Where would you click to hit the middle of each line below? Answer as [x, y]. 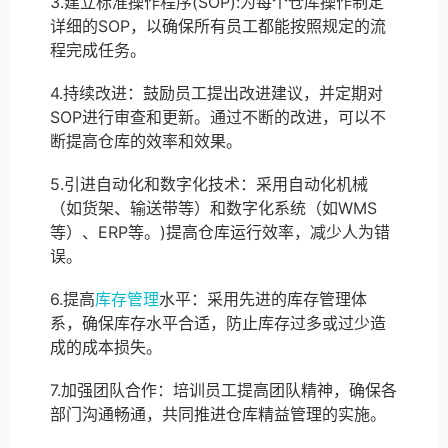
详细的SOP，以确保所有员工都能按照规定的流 [218, 25]
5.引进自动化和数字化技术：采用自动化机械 [209, 183]
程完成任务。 [98, 49]
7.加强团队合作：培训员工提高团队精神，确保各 [223, 390]
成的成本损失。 [106, 347]
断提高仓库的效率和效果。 [146, 140]
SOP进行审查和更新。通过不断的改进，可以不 [218, 116]
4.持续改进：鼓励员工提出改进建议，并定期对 [216, 92]
